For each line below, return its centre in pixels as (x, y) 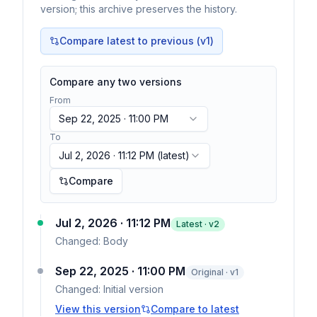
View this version (98, 309)
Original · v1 (215, 272)
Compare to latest (195, 309)
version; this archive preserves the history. (139, 9)
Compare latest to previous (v (133, 41)
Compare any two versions (116, 82)
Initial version (133, 289)
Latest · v (195, 224)
